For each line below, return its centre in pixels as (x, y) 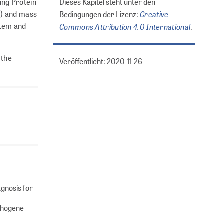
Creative (154, 14)
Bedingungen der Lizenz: (100, 14)
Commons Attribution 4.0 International (125, 27)
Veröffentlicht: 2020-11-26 (101, 61)
